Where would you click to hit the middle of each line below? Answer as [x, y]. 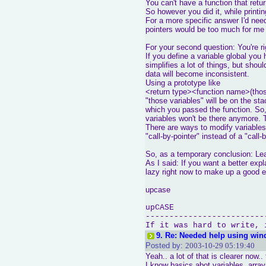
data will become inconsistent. [197, 74]
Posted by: [164, 246]
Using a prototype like [183, 83]
